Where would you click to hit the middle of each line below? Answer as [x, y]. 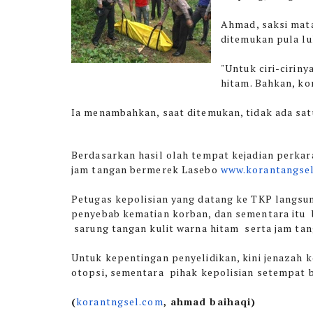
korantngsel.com [120, 301]
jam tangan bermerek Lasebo [146, 169]
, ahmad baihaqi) [210, 301]
